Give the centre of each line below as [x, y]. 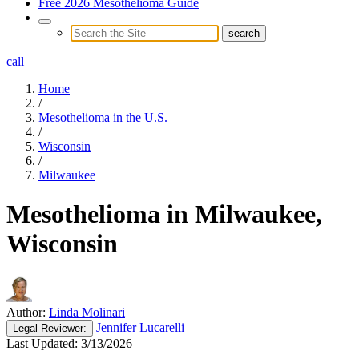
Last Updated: [42, 343]
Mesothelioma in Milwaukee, [164, 214]
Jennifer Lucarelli [140, 327]
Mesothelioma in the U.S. [103, 117]
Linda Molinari [87, 312]
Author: [26, 312]
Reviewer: [62, 328]
